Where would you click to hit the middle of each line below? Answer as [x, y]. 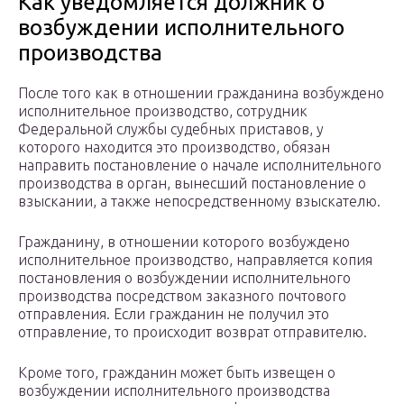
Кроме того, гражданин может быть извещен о [177, 373]
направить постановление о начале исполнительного [200, 165]
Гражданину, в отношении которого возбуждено [184, 242]
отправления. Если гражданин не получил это [174, 314]
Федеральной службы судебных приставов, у [171, 129]
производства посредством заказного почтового [182, 296]
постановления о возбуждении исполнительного [184, 278]
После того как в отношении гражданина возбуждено [201, 93]
